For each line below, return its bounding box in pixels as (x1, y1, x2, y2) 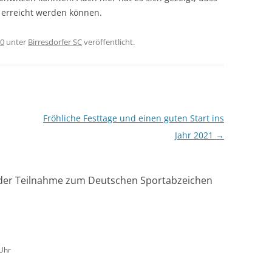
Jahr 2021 (174, 129, 216, 141)
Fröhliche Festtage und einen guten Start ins (42, 112, 224, 124)
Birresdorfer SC (28, 36, 82, 47)
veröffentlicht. (82, 36, 135, 47)
